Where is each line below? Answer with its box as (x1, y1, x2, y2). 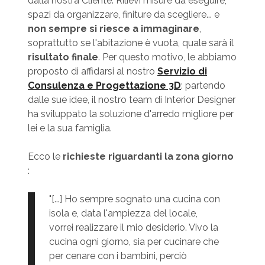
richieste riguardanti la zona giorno (62, 151, 234, 163)
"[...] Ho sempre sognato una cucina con (49, 193, 220, 205)
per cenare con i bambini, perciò (49, 250, 187, 262)
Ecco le (27, 151, 63, 163)
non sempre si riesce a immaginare (27, 23, 199, 35)
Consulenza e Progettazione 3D (27, 80, 181, 92)
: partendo (180, 80, 225, 92)
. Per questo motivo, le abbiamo (98, 51, 237, 63)
